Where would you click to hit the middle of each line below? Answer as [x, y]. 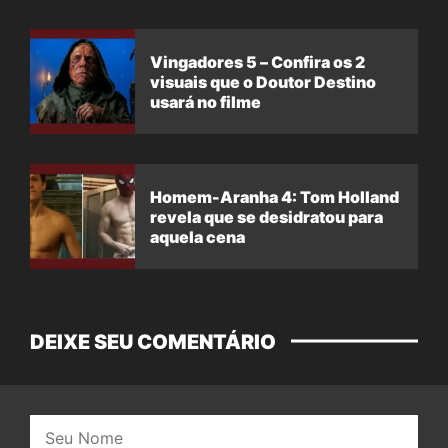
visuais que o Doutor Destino [263, 81]
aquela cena [197, 236]
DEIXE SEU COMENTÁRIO [153, 342]
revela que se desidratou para [266, 216]
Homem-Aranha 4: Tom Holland [274, 196]
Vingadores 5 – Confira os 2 [257, 61]
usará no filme [205, 101]
